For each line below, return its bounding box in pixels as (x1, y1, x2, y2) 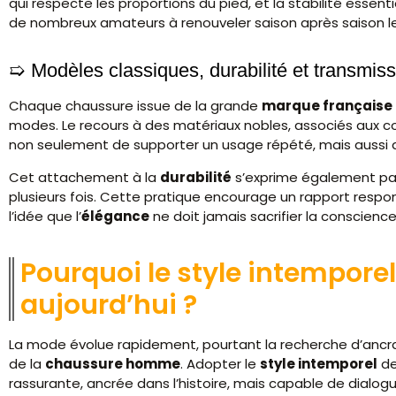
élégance (81, 206, 149, 225)
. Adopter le (180, 354, 260, 373)
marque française (262, 96, 392, 116)
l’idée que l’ (9, 206, 81, 225)
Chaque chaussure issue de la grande (9, 96, 262, 116)
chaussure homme (45, 354, 180, 373)
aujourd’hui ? (20, 286, 197, 324)
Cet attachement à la (9, 167, 160, 187)
